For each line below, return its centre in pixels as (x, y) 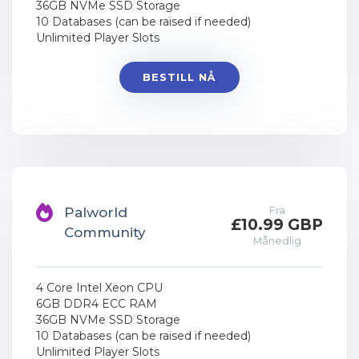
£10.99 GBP (277, 225)
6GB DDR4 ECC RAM (97, 304)
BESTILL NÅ (179, 77)
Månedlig (277, 240)
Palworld (96, 212)
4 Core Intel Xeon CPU (99, 288)
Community (105, 232)
